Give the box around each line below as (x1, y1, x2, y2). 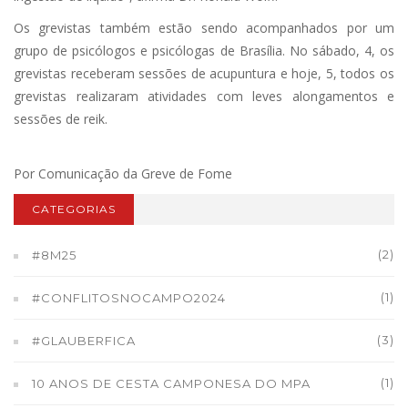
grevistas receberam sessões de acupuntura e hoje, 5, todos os (14, 65, 394, 82)
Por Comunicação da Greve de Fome (14, 165, 232, 182)
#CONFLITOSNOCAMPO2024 (32, 291, 226, 305)
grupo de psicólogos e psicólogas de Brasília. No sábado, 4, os (14, 42, 394, 59)
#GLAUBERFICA (32, 333, 136, 348)
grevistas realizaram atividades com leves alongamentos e (14, 87, 394, 105)
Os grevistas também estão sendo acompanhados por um (14, 19, 394, 36)
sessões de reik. (14, 110, 107, 127)
